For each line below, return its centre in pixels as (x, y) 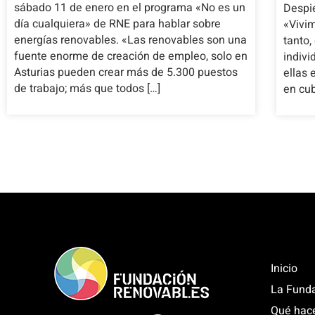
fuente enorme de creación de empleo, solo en (131, 57)
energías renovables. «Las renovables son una (130, 40)
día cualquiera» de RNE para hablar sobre (117, 24)
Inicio (284, 268)
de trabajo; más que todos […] (87, 89)
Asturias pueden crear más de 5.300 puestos (126, 73)
